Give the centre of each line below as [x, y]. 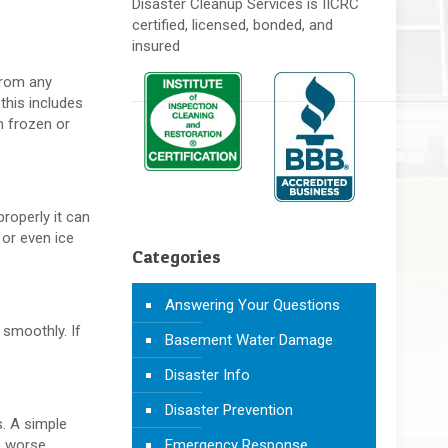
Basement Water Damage [248, 339]
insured [155, 45]
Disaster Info [207, 374]
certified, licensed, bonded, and [232, 24]
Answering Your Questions [252, 304]
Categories [176, 256]
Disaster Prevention [228, 409]
